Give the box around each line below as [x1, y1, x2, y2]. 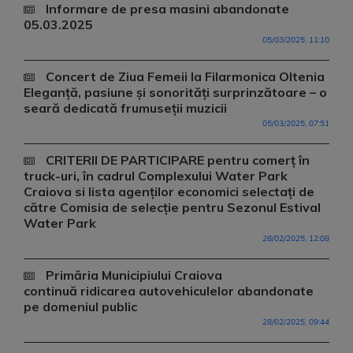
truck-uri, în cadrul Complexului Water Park [24, 168, 288, 184]
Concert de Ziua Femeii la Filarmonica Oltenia [43, 69, 325, 84]
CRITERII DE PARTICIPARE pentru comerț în [43, 152, 310, 168]
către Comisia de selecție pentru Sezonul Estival [24, 199, 321, 215]
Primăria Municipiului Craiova [43, 267, 222, 283]
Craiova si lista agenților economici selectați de [24, 184, 314, 199]
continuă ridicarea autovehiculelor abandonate [24, 283, 314, 299]
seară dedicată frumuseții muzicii [24, 100, 227, 116]
